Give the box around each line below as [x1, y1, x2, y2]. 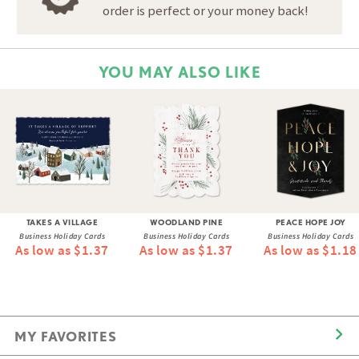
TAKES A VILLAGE [26, 216, 99, 227]
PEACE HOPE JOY [275, 216, 346, 227]
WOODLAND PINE [149, 216, 224, 227]
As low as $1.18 [264, 242, 357, 260]
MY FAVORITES [14, 329, 117, 345]
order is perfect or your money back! [103, 2, 309, 19]
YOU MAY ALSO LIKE [98, 63, 261, 82]
